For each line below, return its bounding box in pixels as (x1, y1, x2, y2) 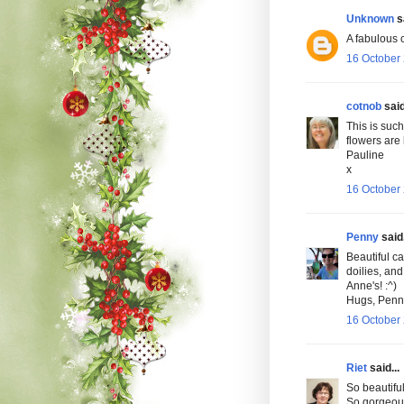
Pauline (345, 149, 384, 162)
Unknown (345, 13, 394, 26)
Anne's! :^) (345, 280, 397, 293)
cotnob (345, 100, 381, 114)
